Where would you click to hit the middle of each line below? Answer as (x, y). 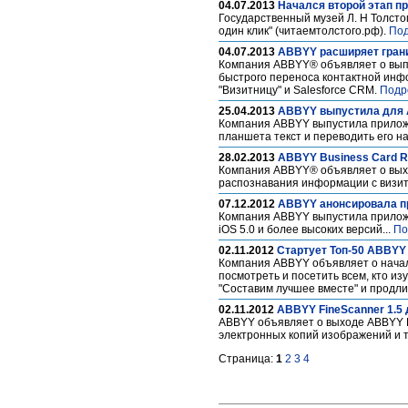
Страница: (247, 359)
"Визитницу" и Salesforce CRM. (299, 90)
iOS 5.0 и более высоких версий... (306, 229)
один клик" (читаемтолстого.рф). (304, 31)
